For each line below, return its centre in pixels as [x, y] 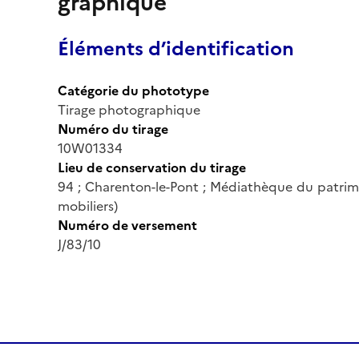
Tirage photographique [129, 109]
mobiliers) [88, 206]
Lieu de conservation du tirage [152, 167]
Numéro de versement [127, 225]
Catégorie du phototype [133, 90]
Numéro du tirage [113, 129]
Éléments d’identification [176, 48]
